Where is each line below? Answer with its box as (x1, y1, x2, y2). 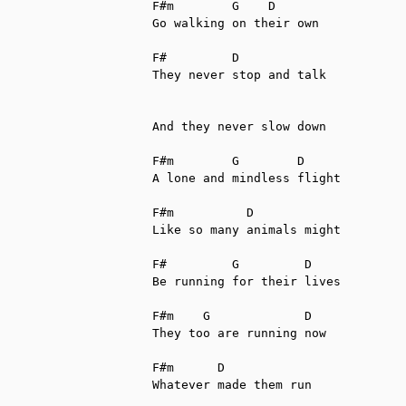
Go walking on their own (152, 15, 319, 30)
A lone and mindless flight (152, 170, 341, 185)
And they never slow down (152, 119, 326, 133)
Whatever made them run (152, 377, 312, 391)
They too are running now (152, 325, 326, 340)
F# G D (152, 256, 312, 271)
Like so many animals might (152, 222, 341, 237)
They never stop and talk (152, 67, 326, 82)
